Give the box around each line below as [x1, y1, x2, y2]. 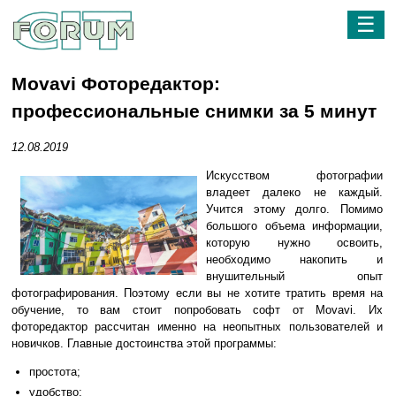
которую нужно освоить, [206, 235, 383, 249]
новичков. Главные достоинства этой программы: [11, 336, 277, 350]
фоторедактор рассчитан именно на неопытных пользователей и [11, 319, 383, 333]
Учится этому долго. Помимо [206, 202, 383, 216]
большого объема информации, [206, 218, 383, 232]
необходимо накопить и [206, 252, 383, 266]
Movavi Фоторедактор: [11, 73, 220, 95]
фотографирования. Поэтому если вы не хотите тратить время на [11, 286, 383, 300]
